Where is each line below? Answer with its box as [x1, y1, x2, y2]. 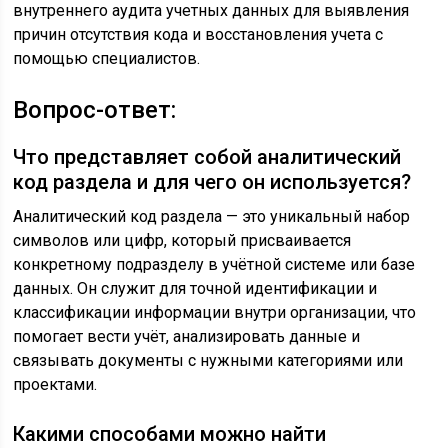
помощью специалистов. [13, 48, 201, 68]
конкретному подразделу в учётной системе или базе [13, 254, 416, 274]
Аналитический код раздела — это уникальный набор [13, 206, 411, 226]
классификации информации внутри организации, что [13, 302, 417, 322]
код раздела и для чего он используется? [13, 169, 412, 194]
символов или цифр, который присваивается [13, 230, 352, 250]
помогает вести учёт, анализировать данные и [13, 326, 361, 346]
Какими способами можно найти [13, 421, 327, 446]
